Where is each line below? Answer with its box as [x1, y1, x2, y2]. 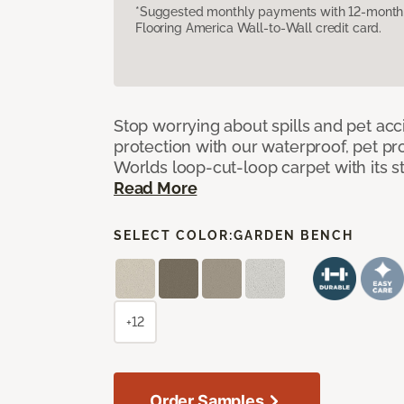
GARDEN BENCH [234, 227, 353, 243]
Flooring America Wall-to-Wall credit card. [135, 20, 382, 35]
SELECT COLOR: [114, 227, 234, 243]
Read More [114, 178, 197, 197]
